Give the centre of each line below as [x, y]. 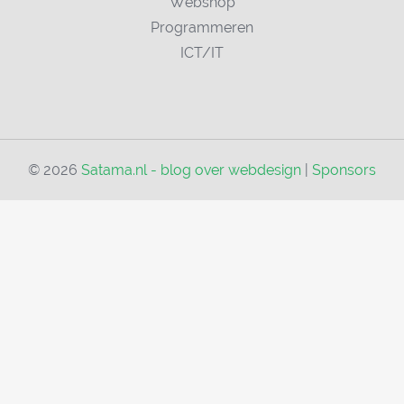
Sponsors [344, 170]
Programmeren [202, 28]
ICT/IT [202, 53]
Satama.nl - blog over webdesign [191, 170]
